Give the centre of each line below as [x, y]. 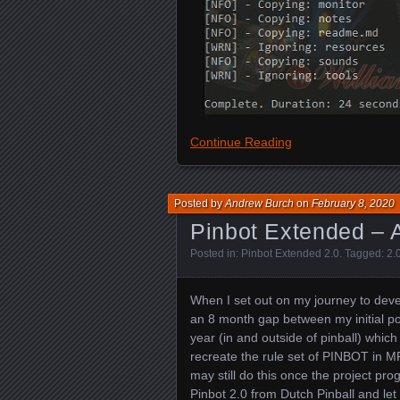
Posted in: [216, 254]
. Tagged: [363, 254]
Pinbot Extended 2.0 [290, 254]
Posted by [200, 204]
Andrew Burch [259, 204]
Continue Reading [241, 142]
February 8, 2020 [353, 204]
